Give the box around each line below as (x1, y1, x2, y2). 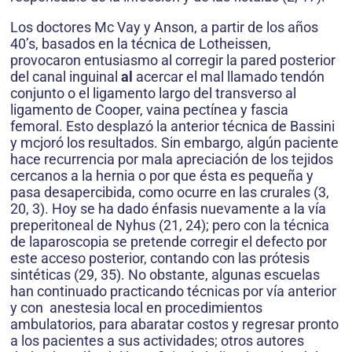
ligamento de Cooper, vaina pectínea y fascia (10, 101, 288, 118)
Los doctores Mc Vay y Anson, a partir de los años (10, 19, 318, 35)
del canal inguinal (10, 68, 121, 85)
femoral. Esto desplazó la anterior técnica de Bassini (10, 118, 335, 134)
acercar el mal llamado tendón (136, 68, 324, 85)
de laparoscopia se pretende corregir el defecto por (10, 233, 327, 250)
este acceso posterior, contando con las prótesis (10, 250, 310, 266)
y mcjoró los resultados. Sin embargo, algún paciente (10, 134, 339, 151)
